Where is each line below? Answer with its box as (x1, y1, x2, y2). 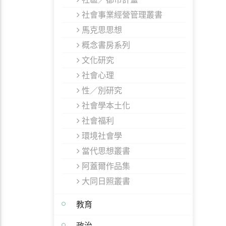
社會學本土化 (80, 100, 130, 111)
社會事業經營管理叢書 (80, 9, 162, 20)
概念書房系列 (80, 39, 130, 50)
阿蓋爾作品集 (80, 160, 130, 172)
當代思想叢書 (80, 145, 130, 156)
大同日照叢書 (80, 176, 130, 187)
